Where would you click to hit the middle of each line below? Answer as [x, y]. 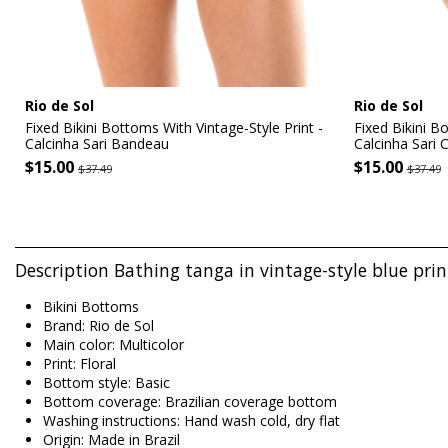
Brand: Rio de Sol [98, 325]
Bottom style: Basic [106, 382]
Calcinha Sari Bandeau [97, 144]
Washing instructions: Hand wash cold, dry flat [191, 420]
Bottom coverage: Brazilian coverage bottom [190, 401]
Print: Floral [79, 363]
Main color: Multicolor [113, 344]
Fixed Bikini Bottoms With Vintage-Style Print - [174, 128]
